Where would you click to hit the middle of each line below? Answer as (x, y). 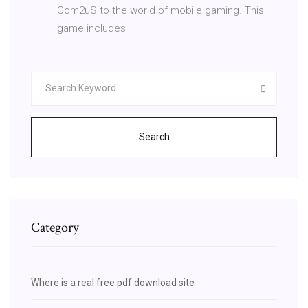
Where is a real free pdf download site (113, 282)
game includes (93, 28)
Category (55, 227)
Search (154, 136)
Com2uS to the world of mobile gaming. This (161, 10)
